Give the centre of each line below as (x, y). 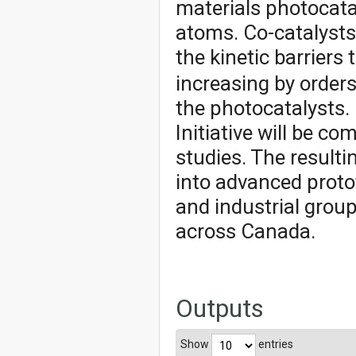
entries (275, 344)
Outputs (220, 308)
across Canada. (246, 231)
